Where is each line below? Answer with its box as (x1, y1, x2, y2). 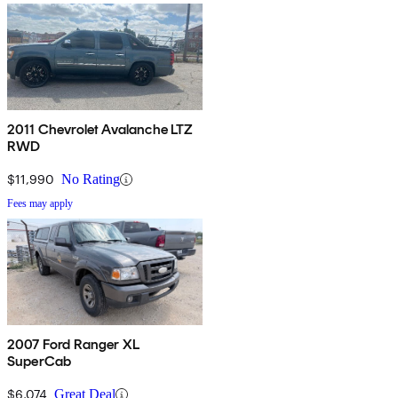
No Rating (61, 171, 120, 187)
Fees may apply (7, 197, 73, 211)
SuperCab (7, 353, 72, 370)
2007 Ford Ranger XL (7, 336, 140, 354)
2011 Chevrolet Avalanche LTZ (7, 121, 194, 139)
